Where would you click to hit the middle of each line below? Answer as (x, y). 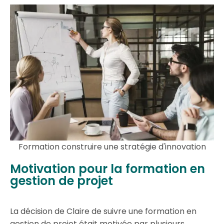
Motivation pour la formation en (107, 169)
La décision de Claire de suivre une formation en (103, 211)
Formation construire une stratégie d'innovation (112, 147)
